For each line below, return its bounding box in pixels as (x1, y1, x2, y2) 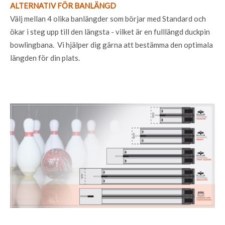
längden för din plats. (10, 53, 80, 62)
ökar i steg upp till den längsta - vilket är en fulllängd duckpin (10, 27, 210, 36)
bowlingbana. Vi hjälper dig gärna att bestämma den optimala (10, 40, 213, 49)
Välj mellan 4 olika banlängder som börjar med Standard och (10, 14, 206, 23)
